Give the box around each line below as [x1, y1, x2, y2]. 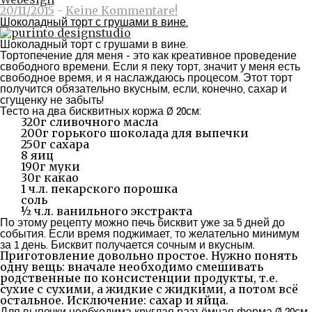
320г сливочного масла [21, 115, 158, 129]
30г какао [21, 171, 79, 185]
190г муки [21, 159, 80, 173]
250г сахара [21, 137, 89, 151]
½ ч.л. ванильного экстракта [21, 204, 192, 218]
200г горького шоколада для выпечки [21, 126, 249, 140]
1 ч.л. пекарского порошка [21, 182, 178, 196]
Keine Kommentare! [65, 3, 178, 17]
